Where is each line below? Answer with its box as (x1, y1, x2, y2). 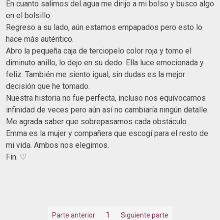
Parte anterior (52, 211, 95, 219)
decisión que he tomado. (6, 81, 90, 91)
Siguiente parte (120, 211, 168, 219)
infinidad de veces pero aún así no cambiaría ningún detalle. (6, 105, 209, 114)
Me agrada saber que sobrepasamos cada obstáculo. (6, 116, 188, 126)
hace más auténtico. (6, 34, 74, 44)
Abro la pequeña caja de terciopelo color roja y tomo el (6, 46, 192, 55)
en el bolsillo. (6, 10, 52, 20)
